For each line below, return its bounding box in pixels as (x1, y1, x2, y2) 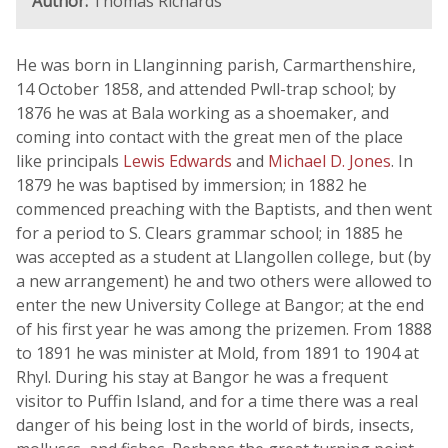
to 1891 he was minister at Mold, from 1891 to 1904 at (16, 342, 419, 364)
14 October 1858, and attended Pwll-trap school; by (16, 78, 396, 100)
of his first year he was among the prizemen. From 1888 (16, 318, 432, 340)
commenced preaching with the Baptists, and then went (16, 198, 432, 220)
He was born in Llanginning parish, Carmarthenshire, (16, 54, 416, 76)
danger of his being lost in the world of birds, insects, (16, 414, 414, 436)
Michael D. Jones (268, 150, 391, 172)
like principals (16, 150, 123, 172)
